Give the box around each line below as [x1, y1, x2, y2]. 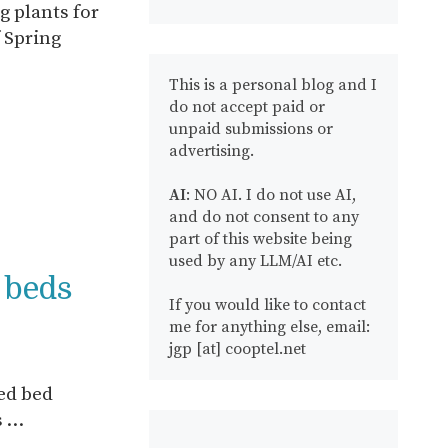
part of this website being [169, 229, 353, 249]
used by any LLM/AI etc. [169, 251, 343, 271]
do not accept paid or [169, 97, 326, 117]
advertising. [169, 141, 255, 161]
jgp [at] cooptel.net [169, 339, 307, 359]
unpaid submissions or [169, 119, 334, 139]
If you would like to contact [169, 295, 367, 315]
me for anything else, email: [169, 317, 371, 337]
